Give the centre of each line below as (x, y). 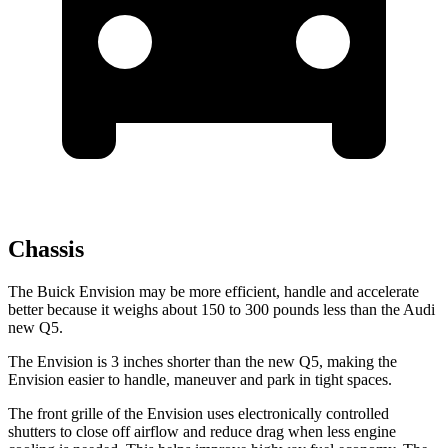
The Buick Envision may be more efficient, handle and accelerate (213, 292)
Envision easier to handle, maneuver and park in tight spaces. (200, 380)
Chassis (46, 249)
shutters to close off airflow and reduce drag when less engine (202, 432)
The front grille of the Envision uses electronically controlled (198, 414)
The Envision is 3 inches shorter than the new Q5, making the (202, 362)
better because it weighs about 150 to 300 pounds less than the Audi (221, 310)
